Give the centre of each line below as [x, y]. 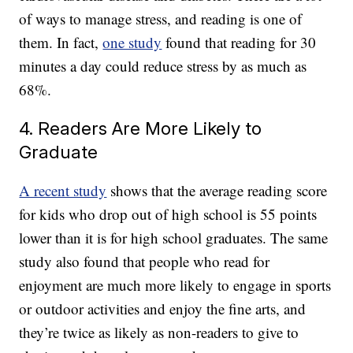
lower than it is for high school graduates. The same [174, 238]
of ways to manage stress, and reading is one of [161, 19]
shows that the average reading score [217, 191]
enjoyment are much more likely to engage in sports [175, 285]
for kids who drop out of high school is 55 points [168, 214]
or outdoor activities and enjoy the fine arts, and [163, 309]
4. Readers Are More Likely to [141, 128]
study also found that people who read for [145, 262]
